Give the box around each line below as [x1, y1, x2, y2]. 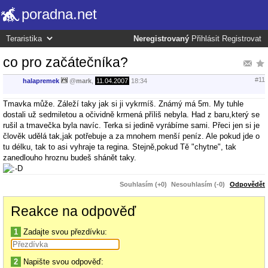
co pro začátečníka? [3, 54, 128, 70]
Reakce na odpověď [11, 203, 136, 219]
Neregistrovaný [133, 35, 189, 43]
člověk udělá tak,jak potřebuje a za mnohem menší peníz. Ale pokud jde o [3, 131, 260, 141]
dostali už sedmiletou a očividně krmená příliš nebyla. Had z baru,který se [3, 109, 260, 119]
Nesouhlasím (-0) [171, 180, 225, 188]
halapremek [23, 77, 59, 85]
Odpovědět [230, 180, 265, 188]
